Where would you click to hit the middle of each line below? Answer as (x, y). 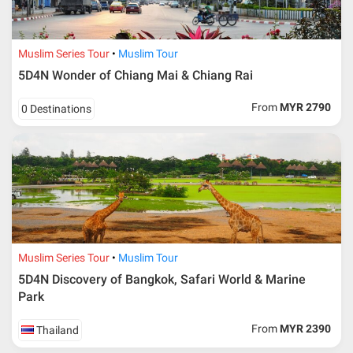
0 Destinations (57, 108)
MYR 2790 (306, 107)
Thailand (57, 330)
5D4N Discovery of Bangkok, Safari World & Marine (162, 279)
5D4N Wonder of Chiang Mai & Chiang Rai (136, 75)
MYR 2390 (306, 328)
